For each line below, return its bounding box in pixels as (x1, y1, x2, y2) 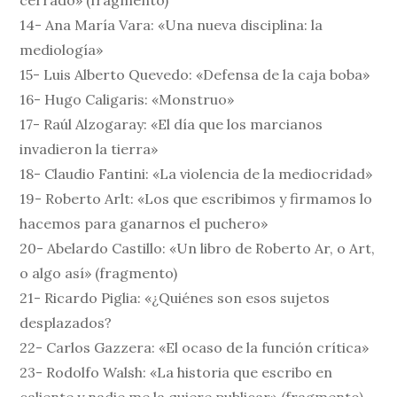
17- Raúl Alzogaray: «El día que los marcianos (19, 115, 323, 134)
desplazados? (19, 314, 113, 332)
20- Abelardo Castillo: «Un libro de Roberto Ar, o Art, (19, 239, 376, 258)
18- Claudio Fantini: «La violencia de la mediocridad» (19, 165, 373, 183)
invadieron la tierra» (19, 140, 159, 159)
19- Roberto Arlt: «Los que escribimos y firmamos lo (19, 190, 373, 208)
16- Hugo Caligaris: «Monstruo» (19, 90, 235, 109)
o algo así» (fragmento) (19, 264, 178, 283)
